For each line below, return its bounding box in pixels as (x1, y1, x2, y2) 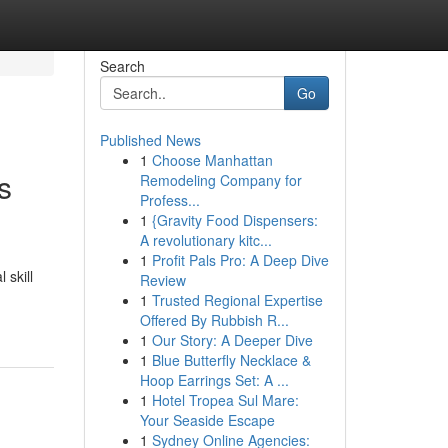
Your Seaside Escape (139, 410, 275, 430)
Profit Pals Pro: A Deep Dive (151, 250, 329, 270)
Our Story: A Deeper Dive (151, 330, 313, 350)
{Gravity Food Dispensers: (151, 210, 318, 230)
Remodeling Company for (139, 170, 302, 190)
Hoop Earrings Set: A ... (139, 370, 289, 390)
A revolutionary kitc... (139, 230, 272, 250)
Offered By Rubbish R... (139, 310, 289, 330)
